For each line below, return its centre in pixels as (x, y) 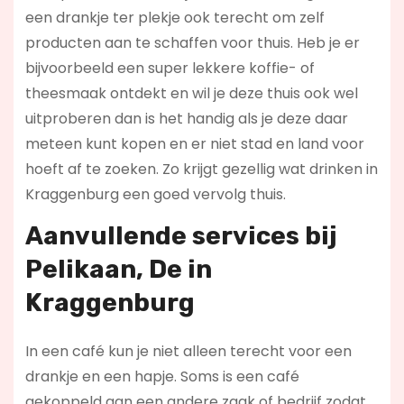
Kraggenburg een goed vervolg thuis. (155, 194)
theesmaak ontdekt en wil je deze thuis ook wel (191, 93)
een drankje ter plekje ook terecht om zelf (174, 18)
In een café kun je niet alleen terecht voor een (188, 351)
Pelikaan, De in (118, 269)
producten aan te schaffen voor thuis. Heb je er (192, 43)
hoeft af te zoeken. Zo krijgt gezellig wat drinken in (201, 169)
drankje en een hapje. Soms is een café (162, 376)
